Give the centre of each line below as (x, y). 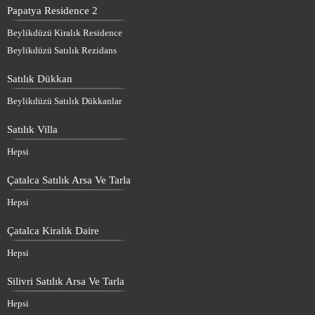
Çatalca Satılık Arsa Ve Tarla (69, 180)
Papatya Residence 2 (52, 10)
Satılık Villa (32, 129)
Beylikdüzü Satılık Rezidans (62, 50)
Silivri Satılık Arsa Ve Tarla (66, 281)
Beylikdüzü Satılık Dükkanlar (64, 101)
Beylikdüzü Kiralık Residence (65, 32)
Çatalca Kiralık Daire (53, 230)
